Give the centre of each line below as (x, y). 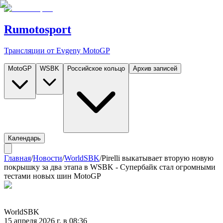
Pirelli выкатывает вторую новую (158, 158)
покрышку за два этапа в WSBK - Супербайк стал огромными (110, 167)
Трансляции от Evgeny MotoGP (57, 50)
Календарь (24, 138)
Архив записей (155, 68)
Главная (17, 158)
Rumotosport (38, 29)
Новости (48, 158)
